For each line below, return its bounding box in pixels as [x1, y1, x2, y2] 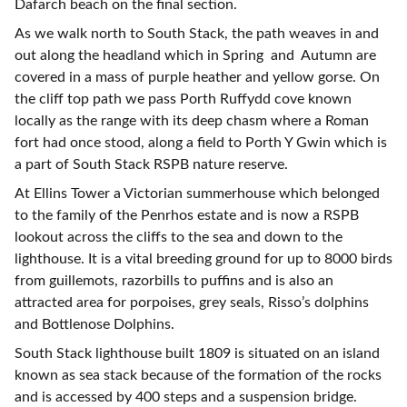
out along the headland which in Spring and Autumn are [15, 48, 376, 63]
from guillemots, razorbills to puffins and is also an [15, 273, 333, 288]
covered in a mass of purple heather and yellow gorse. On [15, 70, 380, 84]
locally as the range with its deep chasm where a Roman [15, 114, 369, 128]
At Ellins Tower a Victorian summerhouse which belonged [15, 186, 380, 201]
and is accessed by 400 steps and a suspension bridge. [15, 390, 357, 404]
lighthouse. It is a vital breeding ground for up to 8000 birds [15, 252, 392, 266]
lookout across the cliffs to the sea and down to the [15, 230, 342, 244]
